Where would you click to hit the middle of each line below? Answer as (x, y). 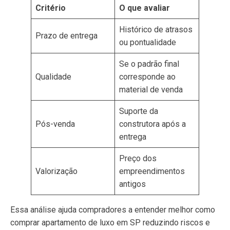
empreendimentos (152, 171)
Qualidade (53, 77)
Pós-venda (55, 124)
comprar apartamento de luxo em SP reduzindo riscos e (110, 223)
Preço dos (138, 158)
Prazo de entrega (66, 36)
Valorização (56, 171)
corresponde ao (147, 77)
